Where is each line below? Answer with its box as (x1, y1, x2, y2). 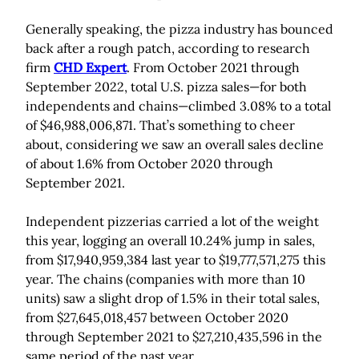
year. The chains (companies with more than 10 (26, 271, 305, 288)
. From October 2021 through (127, 59, 300, 76)
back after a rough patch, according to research (26, 40, 310, 57)
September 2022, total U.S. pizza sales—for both (26, 79, 307, 95)
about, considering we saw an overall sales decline (26, 136, 324, 153)
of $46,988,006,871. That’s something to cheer (26, 117, 295, 134)
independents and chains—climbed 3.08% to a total (26, 98, 331, 115)
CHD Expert (54, 59, 127, 76)
